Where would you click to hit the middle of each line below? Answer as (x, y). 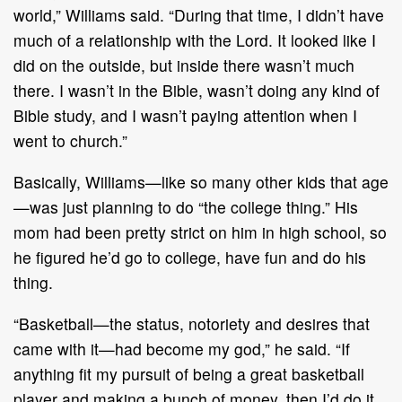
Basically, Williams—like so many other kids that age (201, 181)
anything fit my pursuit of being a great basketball (189, 373)
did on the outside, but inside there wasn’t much (184, 65)
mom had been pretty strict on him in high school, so (200, 232)
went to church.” (70, 140)
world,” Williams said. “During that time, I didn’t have (199, 14)
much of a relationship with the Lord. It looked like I (195, 39)
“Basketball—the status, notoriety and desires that (192, 323)
